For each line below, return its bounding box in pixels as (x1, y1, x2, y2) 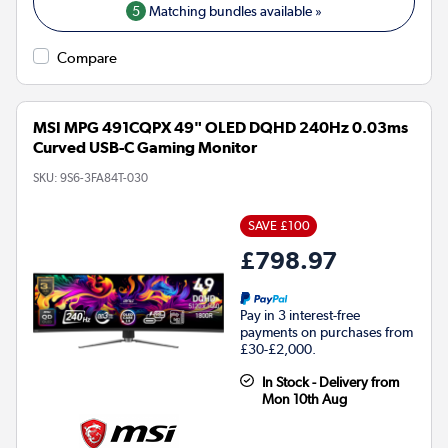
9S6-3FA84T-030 (60, 170, 148, 185)
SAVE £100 (247, 217, 310, 233)
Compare (57, 48, 117, 67)
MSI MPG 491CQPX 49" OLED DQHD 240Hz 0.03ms (33, 117, 408, 137)
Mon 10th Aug (261, 390, 347, 407)
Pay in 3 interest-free (240, 306, 360, 323)
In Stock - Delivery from (261, 373, 399, 390)
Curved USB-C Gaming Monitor (33, 137, 257, 157)
